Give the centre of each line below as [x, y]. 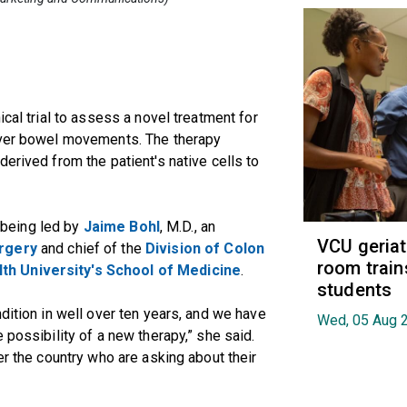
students [355, 289]
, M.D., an [188, 226]
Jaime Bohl [121, 226]
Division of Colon [204, 248]
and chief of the [91, 248]
